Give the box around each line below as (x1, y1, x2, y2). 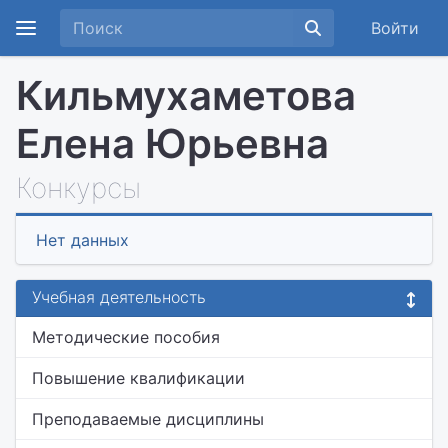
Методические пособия (32, 327, 220, 347)
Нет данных (36, 230, 129, 250)
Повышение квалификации (32, 368, 245, 388)
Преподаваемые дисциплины (32, 409, 264, 429)
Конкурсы (16, 171, 141, 205)
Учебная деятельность (32, 287, 206, 307)
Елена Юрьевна (16, 119, 329, 168)
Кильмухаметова (16, 71, 356, 120)
